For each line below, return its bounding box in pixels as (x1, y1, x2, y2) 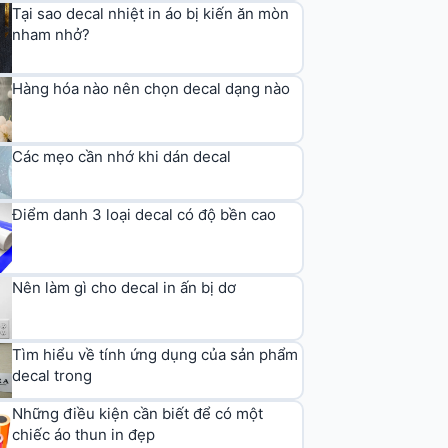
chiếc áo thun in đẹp (12, 425, 156, 445)
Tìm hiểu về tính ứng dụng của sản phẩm (12, 344, 299, 364)
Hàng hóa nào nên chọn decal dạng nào (12, 78, 291, 98)
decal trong (12, 365, 93, 385)
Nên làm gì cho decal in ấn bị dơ (12, 278, 237, 298)
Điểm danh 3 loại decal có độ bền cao (12, 204, 277, 224)
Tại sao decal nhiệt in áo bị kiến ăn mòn (12, 4, 290, 24)
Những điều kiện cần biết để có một (12, 404, 264, 424)
